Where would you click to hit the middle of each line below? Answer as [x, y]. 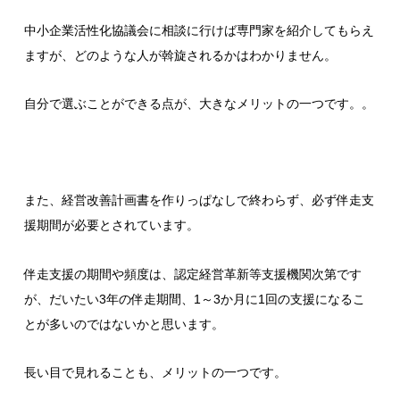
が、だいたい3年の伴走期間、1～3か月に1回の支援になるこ [194, 299]
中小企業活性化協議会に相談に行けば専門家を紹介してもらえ [199, 30]
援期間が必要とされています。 [111, 225]
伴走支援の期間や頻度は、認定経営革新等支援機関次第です [192, 274]
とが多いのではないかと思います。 [124, 324]
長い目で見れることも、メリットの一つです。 [155, 372]
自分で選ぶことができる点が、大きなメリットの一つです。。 [199, 103]
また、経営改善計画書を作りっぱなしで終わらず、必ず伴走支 [199, 200]
